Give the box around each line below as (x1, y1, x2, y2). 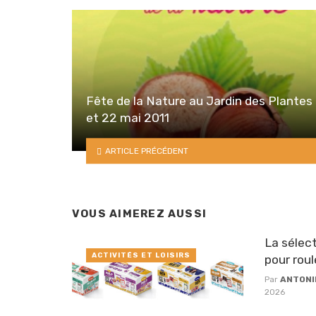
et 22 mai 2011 (86, 111, 169, 126)
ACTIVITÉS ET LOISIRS (92, 250, 190, 260)
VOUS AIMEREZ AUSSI (72, 207, 207, 221)
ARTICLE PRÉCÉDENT (104, 145, 188, 156)
